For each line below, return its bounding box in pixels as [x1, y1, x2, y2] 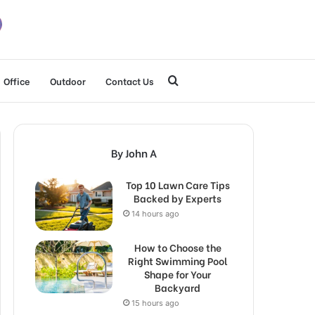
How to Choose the [134, 240, 221, 255]
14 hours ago [131, 209, 179, 219]
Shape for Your [144, 266, 211, 281]
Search [178, 73, 214, 87]
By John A [110, 145, 157, 160]
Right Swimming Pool [127, 253, 228, 268]
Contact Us [105, 74, 153, 87]
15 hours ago [131, 298, 179, 308]
